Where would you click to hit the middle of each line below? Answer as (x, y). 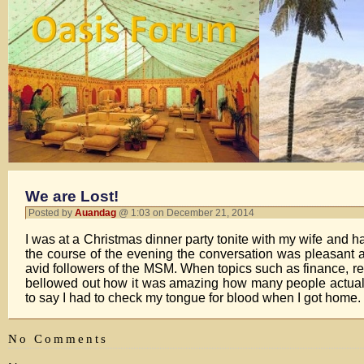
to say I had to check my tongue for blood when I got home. (193, 298)
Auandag (95, 213)
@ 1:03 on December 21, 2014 (188, 213)
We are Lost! (72, 196)
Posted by (52, 213)
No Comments (58, 338)
